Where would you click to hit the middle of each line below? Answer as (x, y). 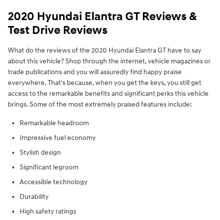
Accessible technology (54, 182)
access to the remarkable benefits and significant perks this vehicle (108, 94)
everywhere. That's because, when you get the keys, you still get (105, 83)
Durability (34, 197)
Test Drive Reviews (58, 31)
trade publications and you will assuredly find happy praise (95, 72)
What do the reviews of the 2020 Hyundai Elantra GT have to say (105, 51)
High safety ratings (48, 212)
